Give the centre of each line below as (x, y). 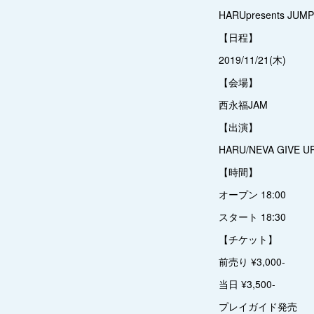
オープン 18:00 (252, 194)
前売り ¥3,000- (252, 261)
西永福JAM (243, 104)
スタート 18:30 (252, 217)
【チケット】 (248, 239)
